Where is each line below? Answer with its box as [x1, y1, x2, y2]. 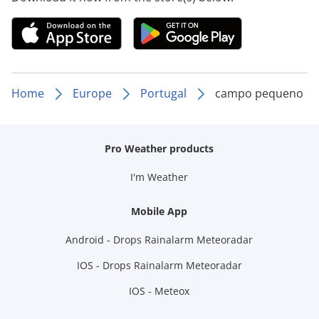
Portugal [140, 85, 187, 102]
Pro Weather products [105, 142, 214, 156]
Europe [73, 85, 112, 102]
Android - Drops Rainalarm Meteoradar [66, 233, 253, 247]
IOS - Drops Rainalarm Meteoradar [76, 258, 242, 273]
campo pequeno [215, 85, 303, 102]
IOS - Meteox [129, 284, 190, 298]
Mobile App [131, 204, 188, 219]
